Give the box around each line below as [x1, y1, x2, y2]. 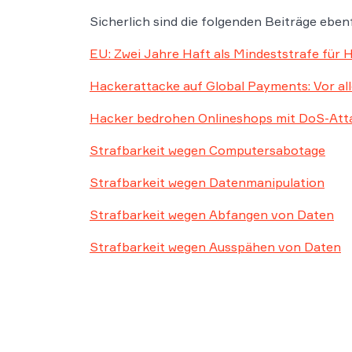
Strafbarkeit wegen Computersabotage [90, 142, 325, 158]
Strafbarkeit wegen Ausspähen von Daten [90, 239, 341, 255]
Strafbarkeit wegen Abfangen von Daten [90, 207, 334, 222]
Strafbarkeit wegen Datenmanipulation [90, 174, 324, 190]
